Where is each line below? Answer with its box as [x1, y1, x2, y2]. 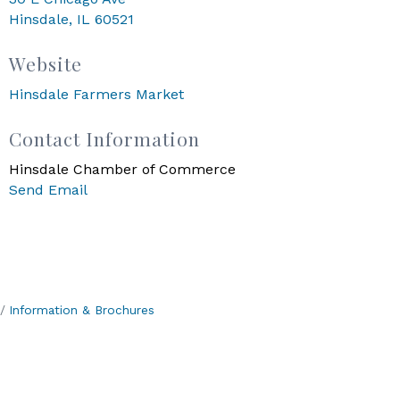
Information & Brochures [9, 303, 154, 317]
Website [9, 51, 83, 76]
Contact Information [9, 126, 201, 151]
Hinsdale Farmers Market [9, 86, 185, 103]
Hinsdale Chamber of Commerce [9, 161, 237, 178]
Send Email [9, 181, 88, 198]
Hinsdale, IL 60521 [9, 11, 135, 28]
